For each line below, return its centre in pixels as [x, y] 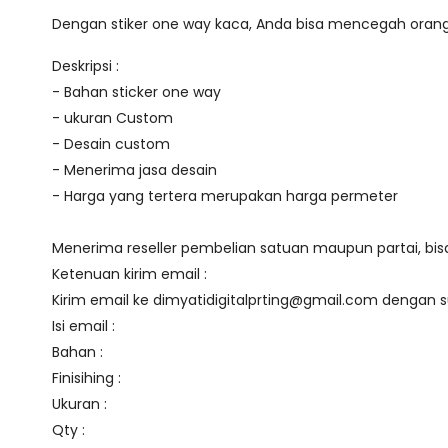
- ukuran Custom [112, 118]
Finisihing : [86, 378]
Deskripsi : [85, 66]
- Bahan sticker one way [136, 92]
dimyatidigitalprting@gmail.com [265, 300]
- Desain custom [111, 144]
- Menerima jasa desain [134, 170]
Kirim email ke [102, 300]
